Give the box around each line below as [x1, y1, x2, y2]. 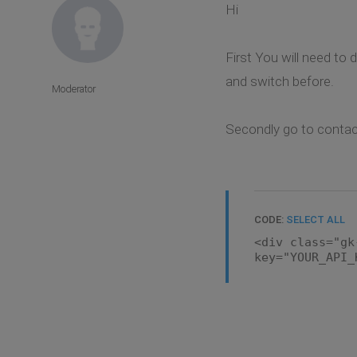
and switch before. [225, 73, 334, 90]
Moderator [52, 82, 96, 95]
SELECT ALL [285, 214, 345, 226]
